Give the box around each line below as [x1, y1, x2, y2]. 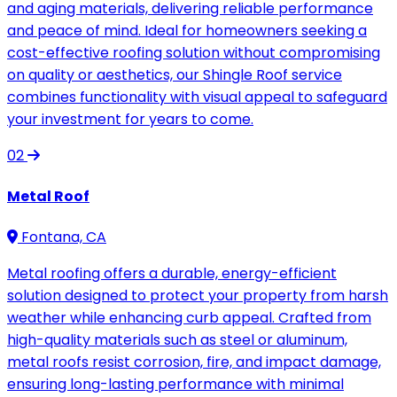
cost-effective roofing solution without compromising [7, 42, 380, 63]
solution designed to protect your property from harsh [7, 285, 388, 307]
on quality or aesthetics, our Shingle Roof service [7, 64, 342, 85]
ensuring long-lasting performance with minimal [7, 374, 344, 395]
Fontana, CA [18, 227, 106, 248]
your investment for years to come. [7, 108, 253, 129]
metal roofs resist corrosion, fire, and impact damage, [7, 352, 381, 373]
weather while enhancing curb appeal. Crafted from [7, 307, 371, 329]
